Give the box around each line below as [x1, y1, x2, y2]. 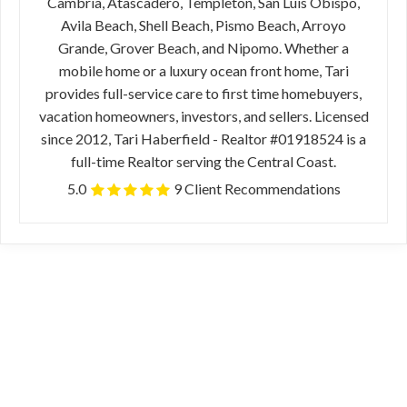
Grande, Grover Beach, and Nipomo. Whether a [58, 39, 349, 56]
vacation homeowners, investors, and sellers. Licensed [38, 107, 369, 124]
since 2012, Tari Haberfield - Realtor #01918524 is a [41, 130, 366, 147]
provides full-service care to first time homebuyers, [45, 84, 362, 102]
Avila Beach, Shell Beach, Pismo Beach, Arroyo [61, 16, 346, 34]
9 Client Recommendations [173, 180, 341, 197]
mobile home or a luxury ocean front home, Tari [58, 62, 349, 79]
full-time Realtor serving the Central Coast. [71, 153, 336, 170]
